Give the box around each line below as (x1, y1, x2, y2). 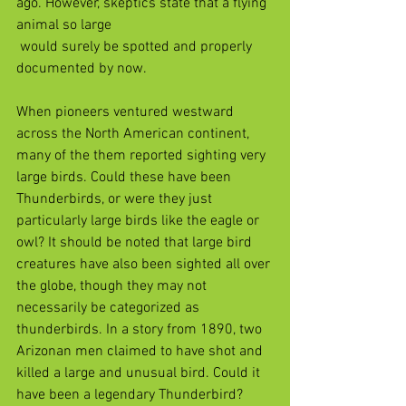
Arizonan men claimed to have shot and (16, 342, 266, 361)
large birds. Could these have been (16, 168, 235, 187)
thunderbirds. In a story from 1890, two (16, 320, 266, 339)
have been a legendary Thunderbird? (16, 385, 246, 404)
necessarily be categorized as (16, 298, 203, 317)
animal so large (16, 15, 115, 34)
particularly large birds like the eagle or (16, 211, 263, 230)
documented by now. (16, 59, 147, 78)
